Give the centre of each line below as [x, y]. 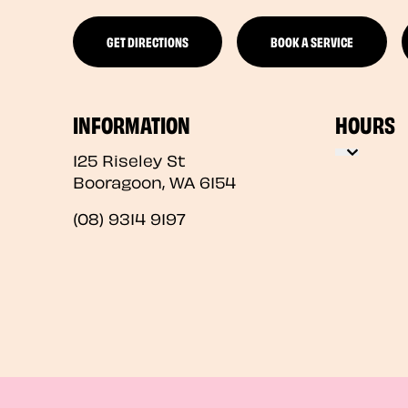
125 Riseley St [129, 158]
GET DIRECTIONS [148, 41]
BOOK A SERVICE [312, 41]
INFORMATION [132, 122]
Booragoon [117, 180]
